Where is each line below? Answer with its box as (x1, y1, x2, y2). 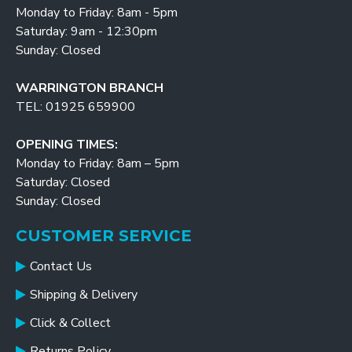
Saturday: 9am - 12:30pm (16, 23, 157, 40)
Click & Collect (30, 314, 111, 332)
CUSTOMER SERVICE (16, 226, 192, 245)
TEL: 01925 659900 (16, 98, 135, 115)
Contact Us (30, 258, 92, 275)
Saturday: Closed (16, 174, 110, 191)
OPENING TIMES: (16, 136, 118, 153)
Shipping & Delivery (30, 286, 137, 303)
